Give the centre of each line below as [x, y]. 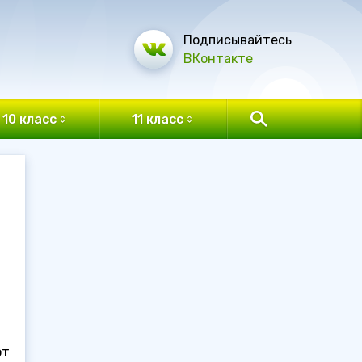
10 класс [29, 119]
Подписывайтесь [238, 40]
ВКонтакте [218, 59]
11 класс [158, 119]
